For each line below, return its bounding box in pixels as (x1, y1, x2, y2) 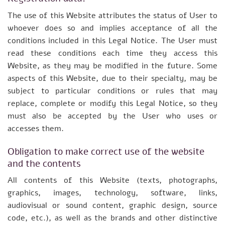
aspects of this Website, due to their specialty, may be (8, 72, 217, 84)
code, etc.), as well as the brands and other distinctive (8, 212, 217, 224)
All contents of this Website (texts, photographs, (8, 175, 217, 186)
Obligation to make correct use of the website (8, 145, 204, 158)
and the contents (8, 157, 81, 170)
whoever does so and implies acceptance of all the (8, 22, 217, 34)
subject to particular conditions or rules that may (8, 85, 217, 96)
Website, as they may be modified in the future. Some (8, 60, 217, 71)
